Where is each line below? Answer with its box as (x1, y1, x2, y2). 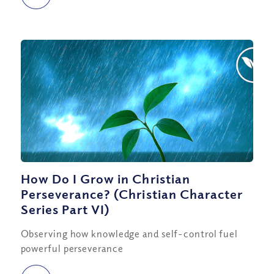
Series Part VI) (20, 201, 110, 217)
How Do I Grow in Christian (20, 170, 190, 187)
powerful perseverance (20, 242, 124, 254)
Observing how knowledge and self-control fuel (20, 227, 239, 240)
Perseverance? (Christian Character (20, 185, 243, 202)
